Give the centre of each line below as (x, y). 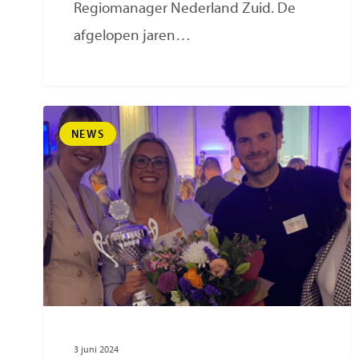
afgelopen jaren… (133, 37)
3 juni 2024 (97, 351)
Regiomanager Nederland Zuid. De (185, 10)
